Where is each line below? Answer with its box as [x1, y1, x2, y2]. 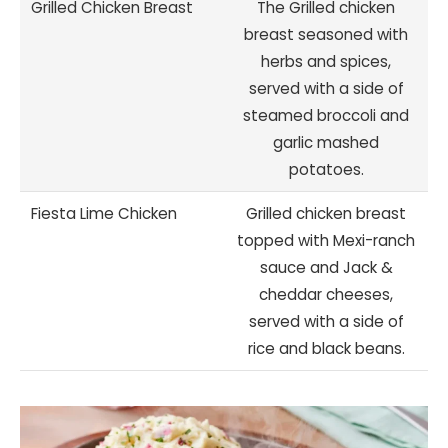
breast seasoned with [244, 23, 408, 45]
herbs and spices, [261, 50, 391, 72]
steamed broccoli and [243, 104, 409, 126]
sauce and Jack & [259, 256, 393, 278]
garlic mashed [273, 131, 379, 153]
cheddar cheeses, [259, 283, 393, 305]
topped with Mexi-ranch [237, 229, 415, 251]
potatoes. [288, 158, 364, 180]
